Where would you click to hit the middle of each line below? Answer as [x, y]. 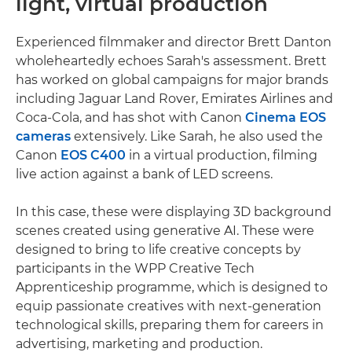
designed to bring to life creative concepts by [158, 250]
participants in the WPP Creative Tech [135, 269]
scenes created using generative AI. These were [165, 231]
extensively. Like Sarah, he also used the [197, 137]
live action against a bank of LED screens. [144, 174]
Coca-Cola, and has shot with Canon [130, 118]
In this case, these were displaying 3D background [174, 212]
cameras [43, 137]
